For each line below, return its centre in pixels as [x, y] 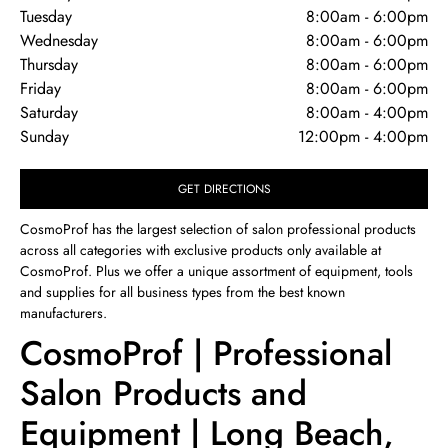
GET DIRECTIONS [224, 188]
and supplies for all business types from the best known [182, 292]
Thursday [49, 64]
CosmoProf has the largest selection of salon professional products [218, 229]
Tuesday [46, 16]
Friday [40, 88]
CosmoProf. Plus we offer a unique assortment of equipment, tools [216, 271]
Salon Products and [163, 393]
